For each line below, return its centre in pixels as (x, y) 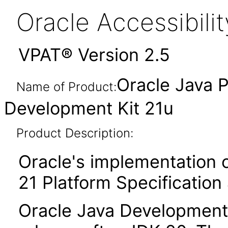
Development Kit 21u (89, 108)
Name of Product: (66, 87)
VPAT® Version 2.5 (94, 55)
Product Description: (75, 133)
